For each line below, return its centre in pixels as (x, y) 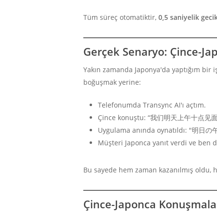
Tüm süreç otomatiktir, (121, 17)
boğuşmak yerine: (112, 82)
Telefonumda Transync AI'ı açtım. (152, 105)
